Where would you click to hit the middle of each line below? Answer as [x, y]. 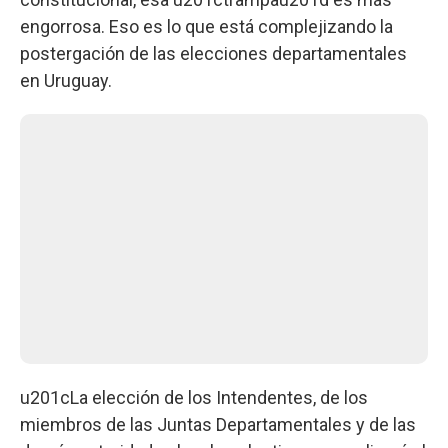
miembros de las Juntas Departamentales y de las [218, 424]
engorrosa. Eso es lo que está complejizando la [206, 26]
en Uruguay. [66, 80]
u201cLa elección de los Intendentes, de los [194, 397]
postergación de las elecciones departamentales [213, 53]
